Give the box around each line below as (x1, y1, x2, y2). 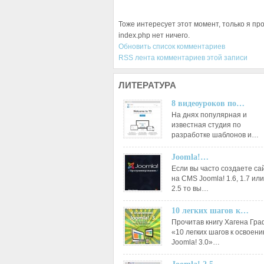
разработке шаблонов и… (171, 131, 259, 139)
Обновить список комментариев (118, 42, 225, 51)
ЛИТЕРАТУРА (118, 80, 176, 90)
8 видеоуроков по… (171, 99, 245, 108)
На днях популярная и (171, 111, 247, 119)
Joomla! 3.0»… (171, 238, 220, 246)
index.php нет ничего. (118, 31, 190, 39)
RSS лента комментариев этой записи (118, 54, 247, 62)
